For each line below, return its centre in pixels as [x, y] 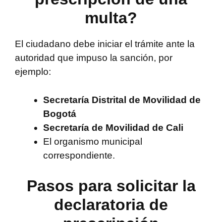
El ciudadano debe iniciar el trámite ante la [105, 44]
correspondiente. [79, 155]
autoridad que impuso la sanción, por [94, 58]
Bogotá [60, 113]
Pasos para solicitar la [111, 186]
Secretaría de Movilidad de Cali [113, 127]
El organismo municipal [93, 141]
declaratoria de [111, 205]
